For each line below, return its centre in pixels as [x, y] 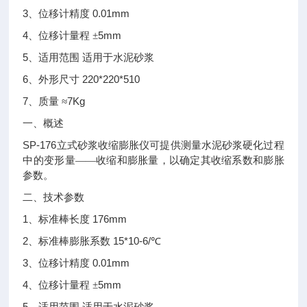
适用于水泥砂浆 [119, 58]
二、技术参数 [54, 197]
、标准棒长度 [59, 219]
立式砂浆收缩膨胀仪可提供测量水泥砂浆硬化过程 [170, 145]
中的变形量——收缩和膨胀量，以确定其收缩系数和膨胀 [153, 160]
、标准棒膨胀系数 [70, 241]
